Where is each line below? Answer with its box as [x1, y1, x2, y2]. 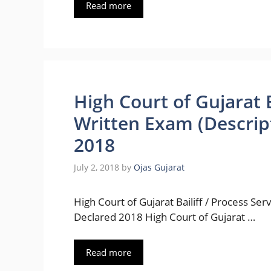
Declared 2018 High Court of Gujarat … [74, 209, 255, 224]
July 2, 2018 [74, 161, 119, 173]
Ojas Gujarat [134, 161, 184, 173]
